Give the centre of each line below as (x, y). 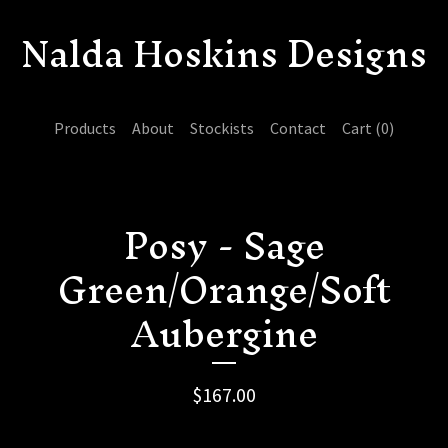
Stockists (222, 128)
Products (85, 128)
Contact (298, 128)
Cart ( (361, 128)
